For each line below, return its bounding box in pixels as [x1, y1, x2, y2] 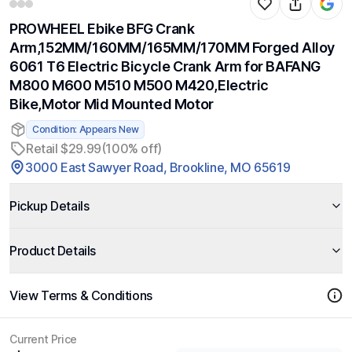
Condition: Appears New [32, 123, 139, 135]
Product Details [9, 243, 96, 258]
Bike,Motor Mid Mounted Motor [9, 96, 214, 112]
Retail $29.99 [26, 141, 101, 156]
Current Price [9, 332, 77, 346]
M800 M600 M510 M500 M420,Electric [9, 77, 269, 93]
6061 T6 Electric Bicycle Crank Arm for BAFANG [9, 58, 321, 75]
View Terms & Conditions [9, 288, 152, 303]
